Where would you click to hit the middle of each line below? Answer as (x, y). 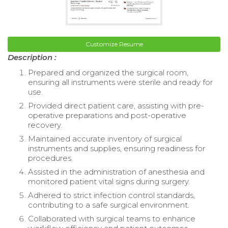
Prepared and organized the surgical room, (108, 73)
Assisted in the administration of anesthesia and (116, 172)
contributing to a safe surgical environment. (109, 205)
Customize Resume (114, 44)
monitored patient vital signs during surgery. (109, 182)
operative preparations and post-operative (107, 116)
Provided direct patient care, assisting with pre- (116, 106)
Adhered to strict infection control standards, (111, 195)
